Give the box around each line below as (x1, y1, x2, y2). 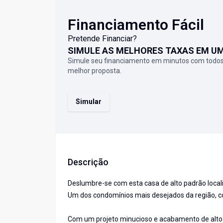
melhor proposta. (68, 67, 121, 75)
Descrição (68, 157, 109, 168)
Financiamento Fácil (68, 16, 204, 34)
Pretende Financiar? (68, 34, 137, 44)
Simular (76, 98, 102, 106)
